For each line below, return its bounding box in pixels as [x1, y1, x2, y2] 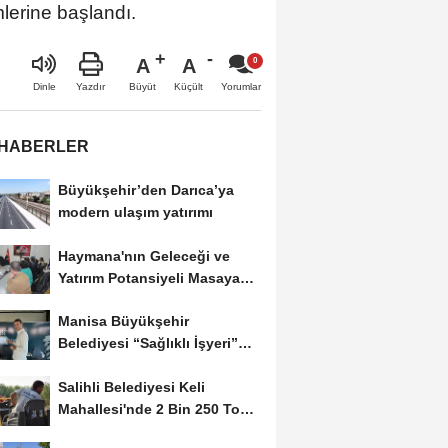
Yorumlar [221, 80, 261, 92]
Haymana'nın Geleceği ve [57, 247, 230, 264]
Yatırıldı [57, 291, 109, 308]
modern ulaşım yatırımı [57, 203, 213, 220]
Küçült [174, 80, 203, 92]
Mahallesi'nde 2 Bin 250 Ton [57, 401, 249, 418]
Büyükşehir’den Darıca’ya [57, 181, 234, 198]
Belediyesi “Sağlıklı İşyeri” [57, 335, 238, 352]
